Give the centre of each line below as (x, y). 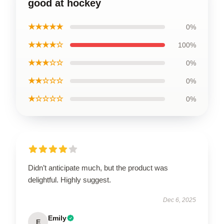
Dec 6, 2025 (179, 200)
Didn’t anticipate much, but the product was (98, 167)
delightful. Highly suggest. (69, 179)
